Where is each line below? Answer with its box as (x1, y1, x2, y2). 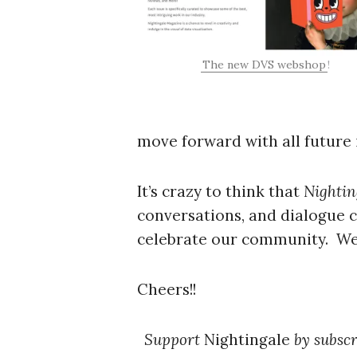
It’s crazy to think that (137, 182, 304, 202)
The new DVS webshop (202, 57, 326, 73)
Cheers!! (137, 279, 196, 299)
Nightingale (204, 329, 290, 349)
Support (144, 329, 204, 349)
